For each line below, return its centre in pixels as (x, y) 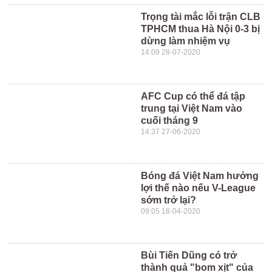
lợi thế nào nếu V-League (199, 188)
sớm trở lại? (169, 200)
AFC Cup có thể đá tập (193, 96)
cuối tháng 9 (170, 121)
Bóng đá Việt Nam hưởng (200, 176)
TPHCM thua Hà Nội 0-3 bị (201, 29)
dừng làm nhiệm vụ (186, 41)
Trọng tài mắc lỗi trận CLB (201, 17)
